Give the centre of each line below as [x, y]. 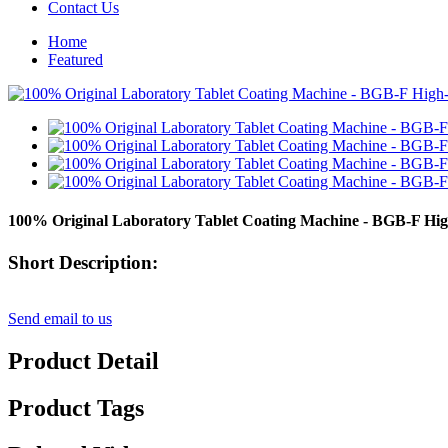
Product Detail [83, 361]
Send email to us [60, 319]
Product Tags [76, 408]
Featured [75, 59]
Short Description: [83, 262]
